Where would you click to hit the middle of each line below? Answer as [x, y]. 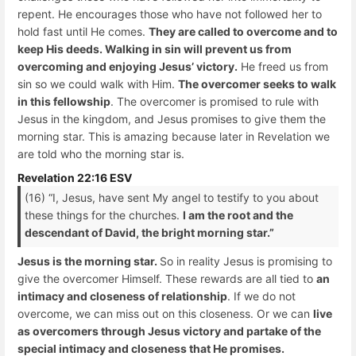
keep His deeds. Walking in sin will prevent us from [155, 49]
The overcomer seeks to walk [257, 84]
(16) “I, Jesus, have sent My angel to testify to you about [172, 197]
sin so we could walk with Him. [98, 84]
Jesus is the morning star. [89, 261]
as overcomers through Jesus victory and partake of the [169, 331]
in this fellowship [64, 102]
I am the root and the [238, 215]
